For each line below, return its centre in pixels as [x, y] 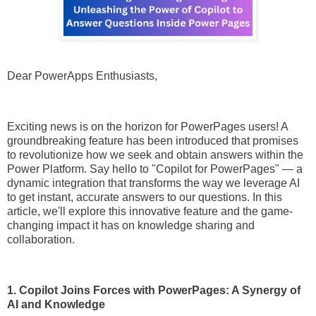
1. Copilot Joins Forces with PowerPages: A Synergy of [154, 290]
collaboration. [41, 239]
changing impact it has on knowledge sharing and [131, 225]
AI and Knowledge [56, 304]
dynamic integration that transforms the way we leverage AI [153, 183]
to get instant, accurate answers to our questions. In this [145, 197]
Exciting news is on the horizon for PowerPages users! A [147, 126]
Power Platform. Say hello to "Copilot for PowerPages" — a [155, 169]
